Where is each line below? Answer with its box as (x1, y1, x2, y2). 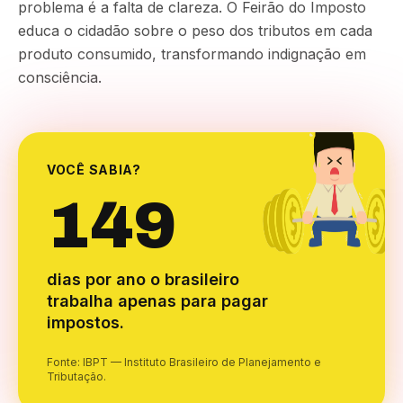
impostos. (47, 313, 124, 332)
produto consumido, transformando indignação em (18, 45, 366, 63)
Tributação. (47, 370, 106, 383)
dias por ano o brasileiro (47, 270, 239, 289)
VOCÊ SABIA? (47, 162, 141, 177)
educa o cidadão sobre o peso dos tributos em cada (18, 22, 372, 40)
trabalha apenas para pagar (47, 291, 268, 310)
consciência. (18, 68, 102, 86)
